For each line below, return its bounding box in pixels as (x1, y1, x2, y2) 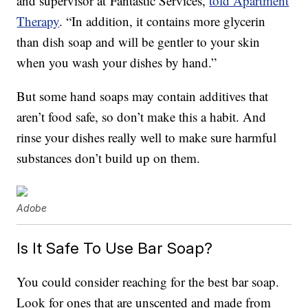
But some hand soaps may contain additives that (16, 87, 269, 104)
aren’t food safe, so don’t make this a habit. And (16, 107, 267, 125)
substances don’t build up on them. (16, 148, 201, 166)
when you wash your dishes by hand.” (16, 53, 217, 71)
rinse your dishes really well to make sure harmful (16, 128, 277, 146)
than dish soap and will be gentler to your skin (16, 32, 261, 50)
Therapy (16, 12, 60, 30)
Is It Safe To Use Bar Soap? (16, 238, 213, 257)
